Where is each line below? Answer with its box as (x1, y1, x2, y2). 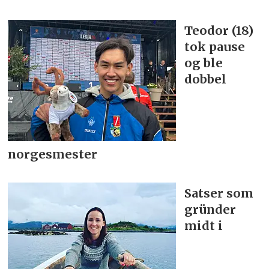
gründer (184, 201, 237, 217)
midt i (184, 217, 223, 233)
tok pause (184, 38, 246, 54)
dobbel (184, 71, 227, 86)
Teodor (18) (184, 22, 254, 38)
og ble (184, 55, 223, 70)
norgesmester (8, 146, 98, 162)
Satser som (184, 185, 254, 201)
